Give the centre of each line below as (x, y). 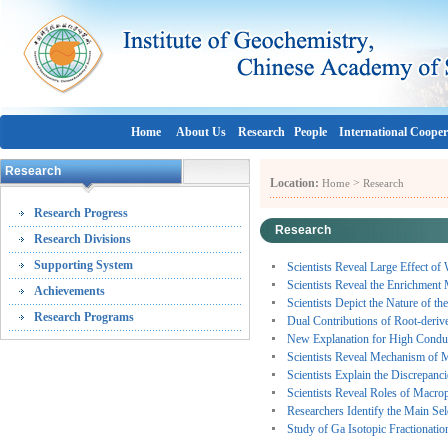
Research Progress (81, 213)
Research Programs (84, 317)
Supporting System (83, 265)
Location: (294, 183)
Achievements (69, 291)
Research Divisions (82, 239)
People (310, 132)
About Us (200, 132)
